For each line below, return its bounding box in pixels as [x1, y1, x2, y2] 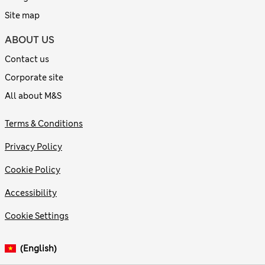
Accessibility [5, 187, 57, 198]
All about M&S [5, 90, 62, 101]
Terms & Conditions [5, 118, 83, 129]
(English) [20, 243, 57, 254]
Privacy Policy [5, 141, 62, 152]
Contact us [5, 53, 49, 64]
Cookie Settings [5, 210, 69, 221]
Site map [5, 9, 40, 21]
